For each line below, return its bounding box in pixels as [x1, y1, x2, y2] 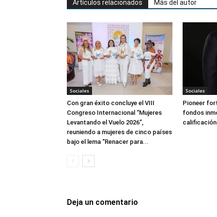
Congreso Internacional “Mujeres [67, 109, 162, 116]
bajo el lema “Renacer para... [67, 138, 149, 145]
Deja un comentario [67, 198, 138, 207]
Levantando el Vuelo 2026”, [67, 119, 143, 126]
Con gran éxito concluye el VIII [67, 99, 155, 107]
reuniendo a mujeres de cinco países [67, 128, 172, 136]
